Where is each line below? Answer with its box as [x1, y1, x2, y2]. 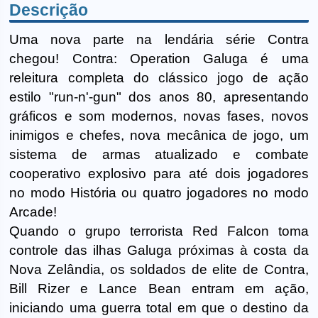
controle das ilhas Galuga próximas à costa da [9, 242, 309, 258]
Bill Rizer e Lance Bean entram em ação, [9, 280, 309, 296]
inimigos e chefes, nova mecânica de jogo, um [9, 127, 309, 143]
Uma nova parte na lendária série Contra [9, 31, 309, 47]
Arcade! [9, 204, 57, 219]
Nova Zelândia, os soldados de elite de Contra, [9, 261, 309, 277]
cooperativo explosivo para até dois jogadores [9, 165, 309, 181]
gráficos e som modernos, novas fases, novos [9, 108, 309, 124]
